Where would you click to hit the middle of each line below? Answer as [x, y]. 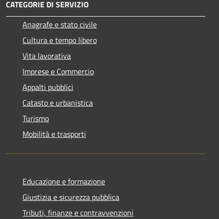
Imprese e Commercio [58, 71]
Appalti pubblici [48, 87]
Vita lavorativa [47, 55]
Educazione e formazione [64, 181]
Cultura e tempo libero [60, 40]
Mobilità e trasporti [54, 134]
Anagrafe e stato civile [60, 24]
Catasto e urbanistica [58, 102]
